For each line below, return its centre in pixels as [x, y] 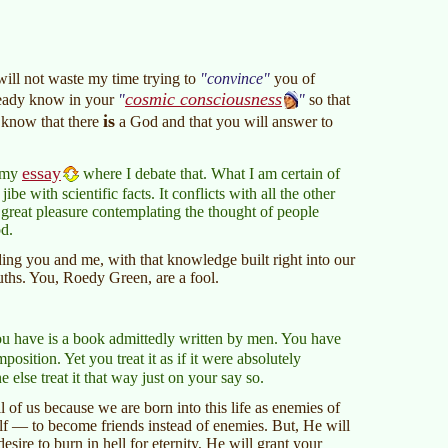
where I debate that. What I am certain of [209, 173]
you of [292, 78]
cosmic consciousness [203, 98]
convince [235, 78]
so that [327, 99]
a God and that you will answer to [224, 121]
